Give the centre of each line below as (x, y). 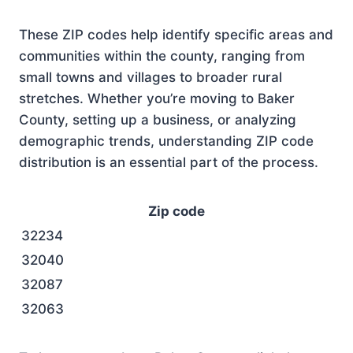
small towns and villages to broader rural (150, 77)
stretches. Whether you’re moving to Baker (157, 98)
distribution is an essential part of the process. (169, 162)
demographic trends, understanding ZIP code (166, 141)
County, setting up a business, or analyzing (158, 120)
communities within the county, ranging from (162, 56)
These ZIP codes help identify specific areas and (176, 35)
